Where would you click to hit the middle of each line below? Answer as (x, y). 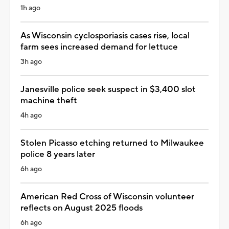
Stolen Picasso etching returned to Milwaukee (112, 143)
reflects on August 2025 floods (82, 208)
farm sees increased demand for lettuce (99, 47)
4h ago (31, 115)
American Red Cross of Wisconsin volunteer (107, 197)
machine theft (49, 100)
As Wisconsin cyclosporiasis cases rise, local (105, 36)
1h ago (30, 8)
